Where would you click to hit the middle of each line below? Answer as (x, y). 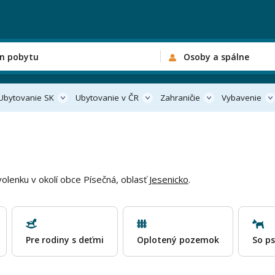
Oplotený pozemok (178, 240)
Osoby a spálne (216, 56)
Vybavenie (241, 98)
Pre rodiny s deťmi (64, 240)
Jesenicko (168, 179)
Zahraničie (180, 98)
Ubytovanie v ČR (107, 98)
